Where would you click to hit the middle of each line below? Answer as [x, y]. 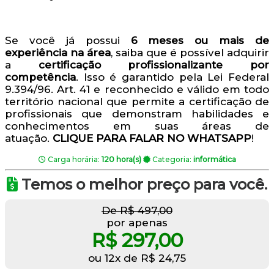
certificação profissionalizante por [154, 65]
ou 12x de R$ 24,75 [137, 258]
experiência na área [58, 53]
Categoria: [172, 159]
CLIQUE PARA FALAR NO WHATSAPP [152, 138]
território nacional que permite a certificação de [137, 102]
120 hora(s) [121, 159]
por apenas [137, 223]
